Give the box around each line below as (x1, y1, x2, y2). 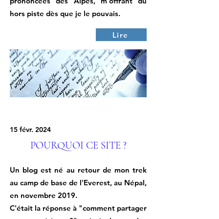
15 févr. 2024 (10, 125, 51, 134)
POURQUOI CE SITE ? (30, 139, 127, 152)
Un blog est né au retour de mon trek (10, 165, 147, 175)
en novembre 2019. (10, 191, 77, 200)
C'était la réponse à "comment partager (10, 203, 147, 213)
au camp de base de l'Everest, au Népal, (10, 178, 147, 187)
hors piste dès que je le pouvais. (10, 9, 120, 18)
